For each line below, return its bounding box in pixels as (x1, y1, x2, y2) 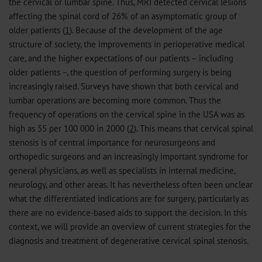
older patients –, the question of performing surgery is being (9, 66, 232, 78)
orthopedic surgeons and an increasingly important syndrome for (9, 150, 248, 162)
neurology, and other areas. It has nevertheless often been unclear (9, 178, 253, 190)
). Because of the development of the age (70, 24, 223, 36)
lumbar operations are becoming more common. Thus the (9, 94, 221, 106)
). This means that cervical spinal (134, 122, 253, 134)
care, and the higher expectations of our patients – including (9, 52, 233, 64)
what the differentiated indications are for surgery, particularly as (9, 192, 249, 204)
